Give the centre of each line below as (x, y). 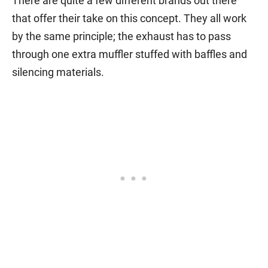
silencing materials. (58, 72)
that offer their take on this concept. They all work (129, 18)
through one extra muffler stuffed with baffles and (130, 54)
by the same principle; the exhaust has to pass (121, 36)
